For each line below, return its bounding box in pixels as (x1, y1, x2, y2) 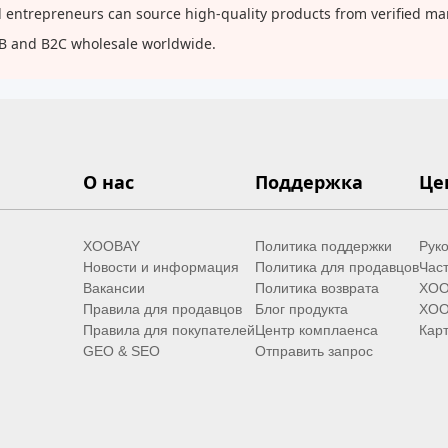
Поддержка (254, 170, 363, 195)
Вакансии (82, 280, 145, 297)
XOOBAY (82, 238, 140, 255)
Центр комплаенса (254, 322, 378, 339)
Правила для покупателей (82, 322, 255, 339)
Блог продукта (254, 301, 348, 318)
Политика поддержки (254, 238, 392, 255)
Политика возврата (254, 280, 379, 297)
